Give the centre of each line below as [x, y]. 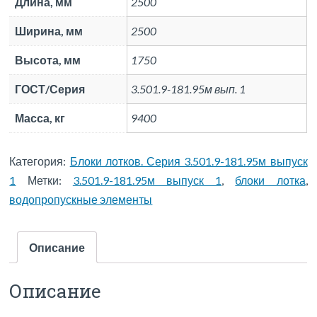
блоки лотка [270, 180]
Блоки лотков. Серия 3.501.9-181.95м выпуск [189, 161]
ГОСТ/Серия [50, 88]
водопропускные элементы [81, 199]
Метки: [50, 180]
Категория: [40, 161]
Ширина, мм [49, 30]
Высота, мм [48, 59]
